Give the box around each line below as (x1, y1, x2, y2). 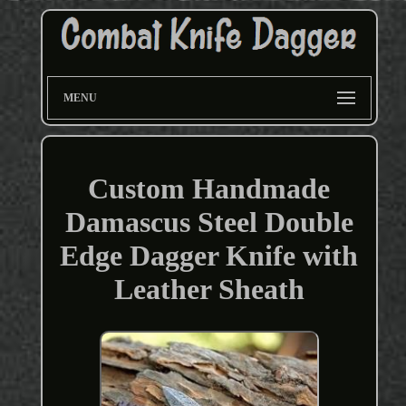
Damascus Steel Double (64, 206, 353, 239)
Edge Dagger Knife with (60, 239, 359, 273)
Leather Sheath (113, 273, 304, 306)
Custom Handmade (88, 172, 331, 206)
